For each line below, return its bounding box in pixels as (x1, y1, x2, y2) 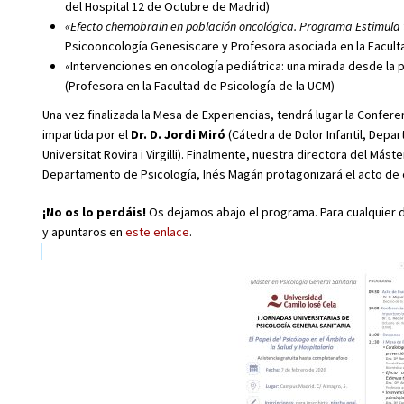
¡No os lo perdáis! (42, 203, 146, 220)
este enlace (125, 223, 189, 240)
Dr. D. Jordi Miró (131, 125, 225, 142)
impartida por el (42, 125, 131, 142)
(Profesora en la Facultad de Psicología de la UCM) (65, 77, 335, 94)
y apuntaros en (42, 223, 125, 240)
